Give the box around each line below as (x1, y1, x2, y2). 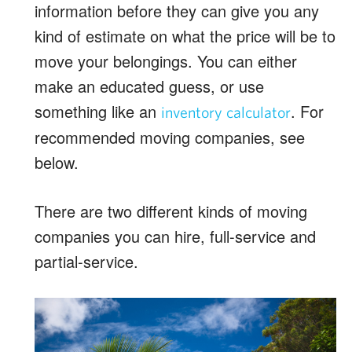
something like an (35, 99, 161, 123)
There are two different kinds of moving (35, 199, 307, 222)
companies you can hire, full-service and (35, 224, 316, 247)
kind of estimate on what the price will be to (35, 24, 335, 47)
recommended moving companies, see (35, 125, 305, 148)
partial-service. (35, 249, 138, 273)
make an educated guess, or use (35, 74, 264, 97)
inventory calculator (161, 102, 291, 121)
